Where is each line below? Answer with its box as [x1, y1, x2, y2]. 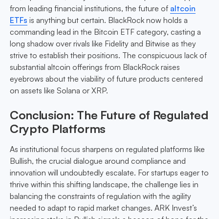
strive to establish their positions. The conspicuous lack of [10, 50, 207, 61]
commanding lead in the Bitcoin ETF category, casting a [10, 27, 201, 37]
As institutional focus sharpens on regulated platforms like [10, 144, 205, 154]
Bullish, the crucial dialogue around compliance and [10, 156, 186, 166]
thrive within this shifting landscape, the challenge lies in [10, 179, 198, 190]
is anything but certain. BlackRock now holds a [27, 15, 188, 25]
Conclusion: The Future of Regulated [10, 108, 208, 123]
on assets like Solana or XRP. [10, 86, 108, 96]
